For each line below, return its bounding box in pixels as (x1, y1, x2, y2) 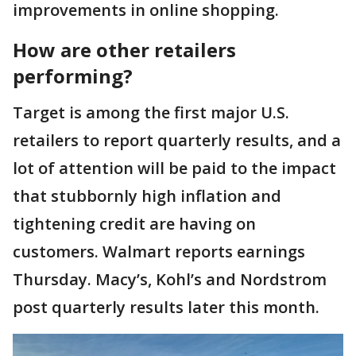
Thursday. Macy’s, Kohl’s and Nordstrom (13, 268, 327, 290)
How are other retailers (13, 36, 236, 63)
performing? (13, 62, 137, 89)
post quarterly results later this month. (13, 296, 319, 318)
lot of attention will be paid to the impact (13, 157, 336, 179)
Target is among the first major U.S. (13, 101, 289, 123)
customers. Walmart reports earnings (13, 240, 305, 262)
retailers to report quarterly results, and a (13, 129, 341, 151)
